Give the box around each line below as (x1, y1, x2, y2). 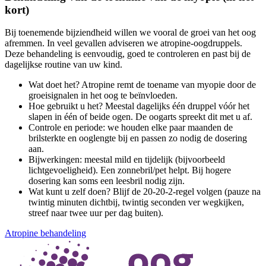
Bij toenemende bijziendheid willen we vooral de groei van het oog (5, 27, 256, 38)
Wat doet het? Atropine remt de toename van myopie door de (28, 80, 256, 90)
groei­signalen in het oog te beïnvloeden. (28, 90, 178, 101)
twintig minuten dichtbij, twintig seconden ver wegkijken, (28, 197, 244, 208)
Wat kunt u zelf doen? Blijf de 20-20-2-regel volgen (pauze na (28, 186, 261, 197)
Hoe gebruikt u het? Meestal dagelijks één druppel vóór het (28, 101, 249, 112)
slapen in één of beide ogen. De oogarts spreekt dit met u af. (28, 112, 252, 122)
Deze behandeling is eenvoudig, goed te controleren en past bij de (5, 49, 251, 59)
